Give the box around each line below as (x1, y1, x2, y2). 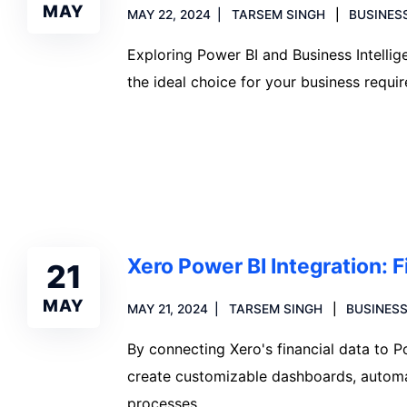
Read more (149, 134, 223, 154)
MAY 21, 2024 (127, 301, 208, 316)
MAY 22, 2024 (127, 6, 211, 22)
